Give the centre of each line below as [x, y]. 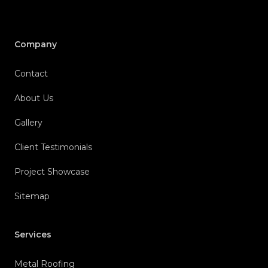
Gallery [28, 123]
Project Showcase [52, 172]
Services [33, 235]
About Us [34, 98]
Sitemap [32, 197]
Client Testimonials [53, 147]
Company [36, 45]
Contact [31, 74]
